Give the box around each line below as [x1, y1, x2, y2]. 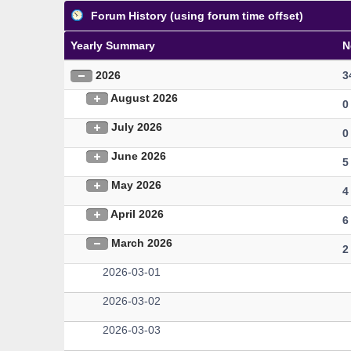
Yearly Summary [71, 39, 156, 52]
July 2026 [111, 121, 163, 134]
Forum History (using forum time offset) [88, 9, 304, 23]
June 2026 [111, 150, 167, 163]
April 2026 [110, 208, 165, 221]
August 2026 [110, 92, 179, 105]
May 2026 [111, 179, 162, 192]
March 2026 [111, 237, 173, 250]
